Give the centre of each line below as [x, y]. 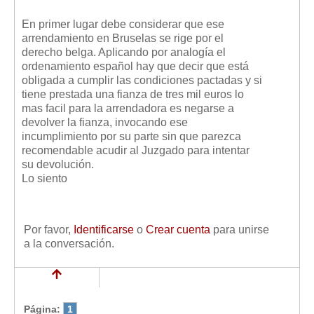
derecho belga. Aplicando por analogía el [124, 53]
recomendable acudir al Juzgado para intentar [136, 151]
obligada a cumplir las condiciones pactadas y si [142, 81]
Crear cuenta [178, 230]
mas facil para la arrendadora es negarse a [128, 109]
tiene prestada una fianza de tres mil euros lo [133, 95]
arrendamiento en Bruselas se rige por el [123, 39]
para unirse [240, 230]
